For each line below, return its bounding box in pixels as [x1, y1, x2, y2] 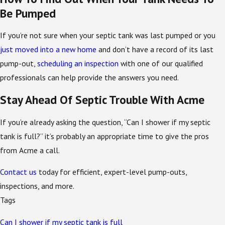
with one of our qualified [119, 58, 203, 69]
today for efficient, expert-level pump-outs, [37, 167, 187, 177]
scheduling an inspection [37, 58, 119, 69]
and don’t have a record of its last [96, 44, 213, 55]
